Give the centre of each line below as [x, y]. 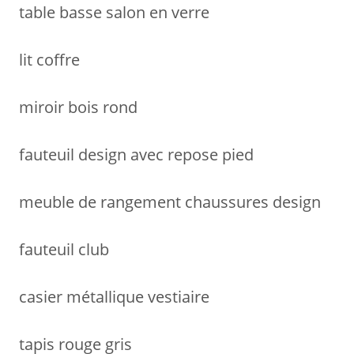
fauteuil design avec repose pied [136, 154]
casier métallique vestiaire [114, 296]
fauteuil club [64, 249]
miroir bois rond [78, 107]
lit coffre [49, 59]
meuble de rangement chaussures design [170, 201]
